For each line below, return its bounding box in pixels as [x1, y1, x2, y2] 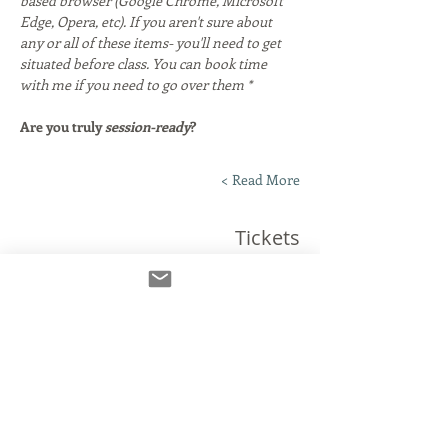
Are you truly [20, 116, 105, 136]
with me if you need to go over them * [20, 74, 252, 94]
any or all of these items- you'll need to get [20, 32, 284, 52]
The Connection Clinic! [103, 344, 300, 372]
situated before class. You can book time [20, 53, 270, 73]
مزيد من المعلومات [188, 385, 300, 405]
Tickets [235, 223, 300, 251]
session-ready [105, 116, 190, 136]
